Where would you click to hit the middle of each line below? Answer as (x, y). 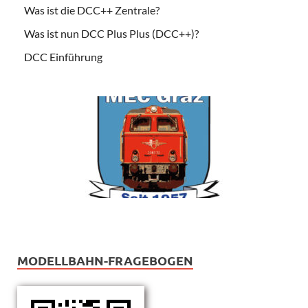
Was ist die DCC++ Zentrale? (92, 10)
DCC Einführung (63, 56)
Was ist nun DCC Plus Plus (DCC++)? (111, 33)
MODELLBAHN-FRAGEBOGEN (105, 261)
